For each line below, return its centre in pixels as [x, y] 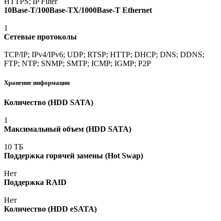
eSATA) [82, 209]
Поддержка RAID [35, 182]
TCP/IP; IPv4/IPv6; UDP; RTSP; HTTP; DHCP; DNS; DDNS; [104, 55]
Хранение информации [37, 83]
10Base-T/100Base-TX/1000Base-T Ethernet [78, 10]
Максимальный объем [44, 129]
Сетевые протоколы [40, 37]
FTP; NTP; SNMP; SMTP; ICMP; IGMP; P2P [77, 64]
